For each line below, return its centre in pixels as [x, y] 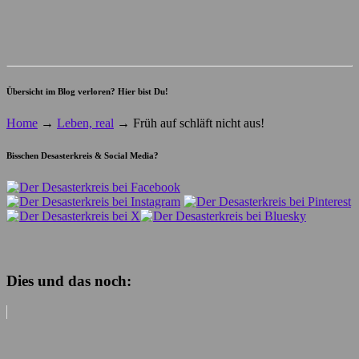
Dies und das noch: [69, 281]
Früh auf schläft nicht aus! [197, 123]
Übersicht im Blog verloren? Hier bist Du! [87, 91]
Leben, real [85, 123]
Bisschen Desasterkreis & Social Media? [83, 155]
